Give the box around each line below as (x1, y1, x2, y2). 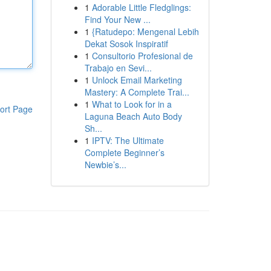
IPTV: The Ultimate (91, 134, 164, 146)
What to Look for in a (91, 98, 172, 110)
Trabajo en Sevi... (84, 62, 152, 74)
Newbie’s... (84, 158, 126, 171)
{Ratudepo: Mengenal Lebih (91, 25, 199, 38)
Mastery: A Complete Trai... (84, 86, 189, 98)
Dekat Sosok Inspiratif (84, 38, 168, 50)
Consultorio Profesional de (91, 50, 193, 62)
